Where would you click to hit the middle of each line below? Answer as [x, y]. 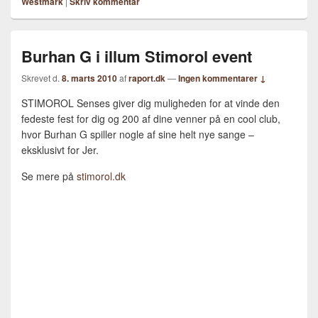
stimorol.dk [101, 176]
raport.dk [147, 78]
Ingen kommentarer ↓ [222, 78]
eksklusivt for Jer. [60, 150]
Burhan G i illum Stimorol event [137, 56]
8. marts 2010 [89, 78]
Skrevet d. [42, 78]
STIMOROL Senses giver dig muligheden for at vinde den [150, 103]
